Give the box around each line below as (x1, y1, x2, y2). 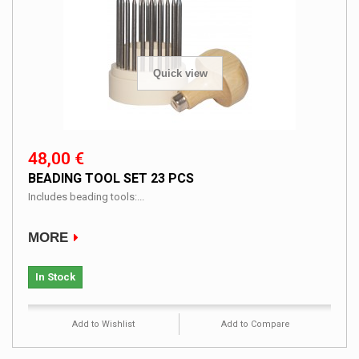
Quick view (152, 67, 208, 80)
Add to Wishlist (72, 318, 135, 329)
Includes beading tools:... (28, 190, 144, 203)
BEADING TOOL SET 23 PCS (28, 170, 194, 186)
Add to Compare (220, 318, 290, 329)
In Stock (35, 270, 75, 283)
